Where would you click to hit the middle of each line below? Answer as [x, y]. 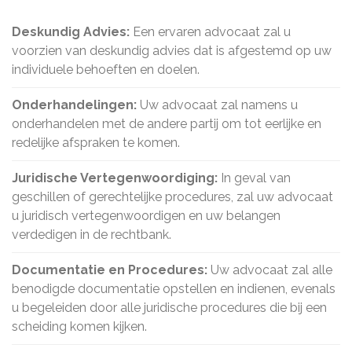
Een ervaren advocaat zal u [210, 32]
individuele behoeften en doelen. [106, 70]
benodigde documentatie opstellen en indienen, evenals [174, 289]
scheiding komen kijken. [79, 326]
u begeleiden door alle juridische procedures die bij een [169, 308]
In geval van [254, 178]
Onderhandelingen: [74, 105]
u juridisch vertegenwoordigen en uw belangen [146, 216]
